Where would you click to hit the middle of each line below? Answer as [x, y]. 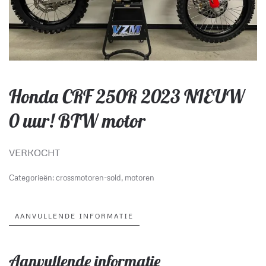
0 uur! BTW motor [77, 120]
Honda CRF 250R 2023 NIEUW [127, 96]
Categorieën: [32, 177]
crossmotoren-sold [88, 177]
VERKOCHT [34, 152]
